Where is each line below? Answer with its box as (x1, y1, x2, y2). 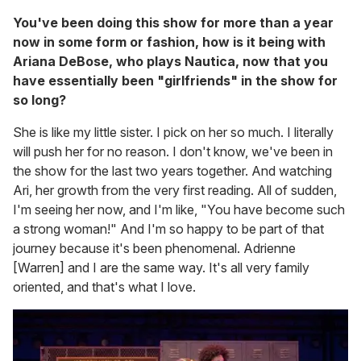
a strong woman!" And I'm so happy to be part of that (13, 221, 324, 238)
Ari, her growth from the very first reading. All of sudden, (13, 182, 337, 199)
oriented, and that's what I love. (13, 279, 196, 296)
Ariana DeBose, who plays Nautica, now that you (13, 53, 328, 70)
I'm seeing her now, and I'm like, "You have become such (13, 201, 345, 218)
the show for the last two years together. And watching (13, 163, 332, 180)
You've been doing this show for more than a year (13, 15, 334, 31)
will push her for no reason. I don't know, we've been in (13, 143, 333, 160)
